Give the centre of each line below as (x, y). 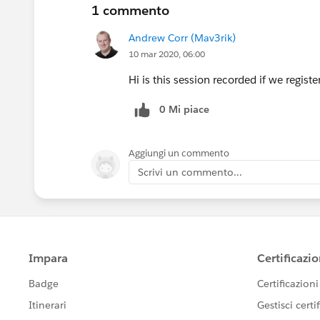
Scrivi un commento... (190, 172)
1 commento (130, 10)
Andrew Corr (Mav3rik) (182, 37)
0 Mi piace (184, 109)
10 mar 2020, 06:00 (167, 54)
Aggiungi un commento (179, 153)
